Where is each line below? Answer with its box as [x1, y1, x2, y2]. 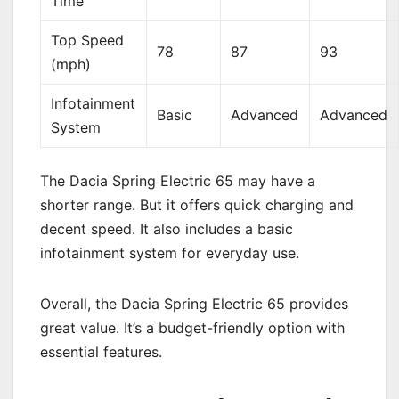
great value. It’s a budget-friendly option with [40, 318, 345, 337]
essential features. [40, 342, 162, 361]
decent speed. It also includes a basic [40, 219, 293, 238]
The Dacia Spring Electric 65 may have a [40, 171, 315, 190]
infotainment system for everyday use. [40, 243, 299, 262]
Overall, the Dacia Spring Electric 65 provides [40, 294, 348, 313]
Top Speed [51, 30, 125, 49]
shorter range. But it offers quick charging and [40, 195, 354, 214]
